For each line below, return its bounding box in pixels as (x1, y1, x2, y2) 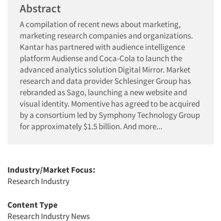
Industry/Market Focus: (7, 164, 95, 175)
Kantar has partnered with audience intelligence (20, 41, 185, 52)
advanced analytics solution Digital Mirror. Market (20, 64, 190, 75)
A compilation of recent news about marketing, (20, 19, 181, 30)
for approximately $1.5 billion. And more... (20, 121, 162, 132)
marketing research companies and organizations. (20, 30, 193, 41)
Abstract (20, 1, 61, 15)
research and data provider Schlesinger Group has (20, 75, 191, 86)
